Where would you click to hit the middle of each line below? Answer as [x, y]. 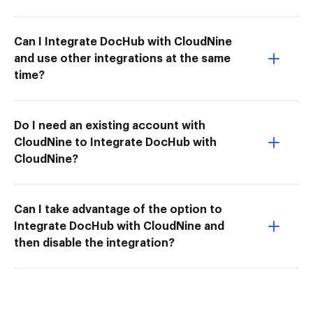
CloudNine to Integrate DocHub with [115, 142]
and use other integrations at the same [122, 58]
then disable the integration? [94, 243]
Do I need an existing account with [110, 125]
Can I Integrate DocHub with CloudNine [123, 42]
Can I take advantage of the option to [118, 209]
